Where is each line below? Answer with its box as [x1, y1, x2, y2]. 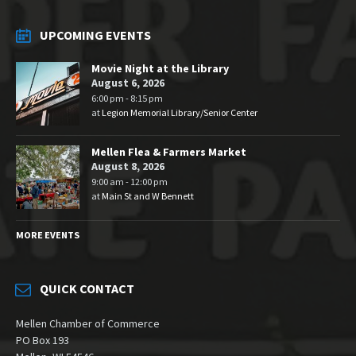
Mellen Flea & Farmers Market [91, 145, 246, 160]
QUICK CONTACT [40, 281, 134, 297]
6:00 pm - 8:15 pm [91, 92, 163, 105]
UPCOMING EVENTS [40, 27, 151, 44]
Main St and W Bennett [102, 190, 194, 203]
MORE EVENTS [16, 229, 79, 242]
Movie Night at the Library [91, 61, 229, 76]
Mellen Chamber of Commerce [16, 316, 160, 331]
